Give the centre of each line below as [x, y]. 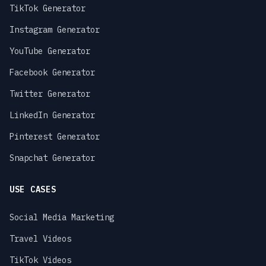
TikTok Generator [47, 8]
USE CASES [33, 189]
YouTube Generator [50, 51]
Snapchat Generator [52, 158]
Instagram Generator [55, 30]
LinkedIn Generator [52, 115]
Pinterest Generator [55, 137]
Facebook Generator [52, 72]
